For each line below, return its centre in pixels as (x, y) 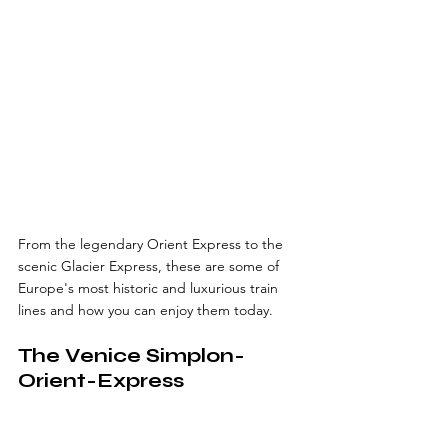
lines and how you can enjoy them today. (145, 309)
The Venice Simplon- (131, 355)
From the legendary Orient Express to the (152, 243)
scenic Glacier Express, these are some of (150, 265)
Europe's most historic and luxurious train (150, 287)
